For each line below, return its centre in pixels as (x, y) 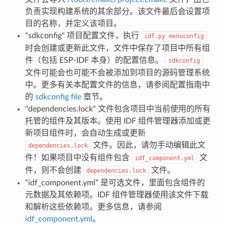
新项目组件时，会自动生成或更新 (85, 133)
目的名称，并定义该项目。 (73, 23)
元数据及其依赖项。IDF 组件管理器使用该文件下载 (117, 195)
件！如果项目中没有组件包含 (78, 157)
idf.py (154, 36)
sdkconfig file (58, 97)
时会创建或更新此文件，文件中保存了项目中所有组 (117, 48)
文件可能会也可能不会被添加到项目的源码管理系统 (117, 73)
